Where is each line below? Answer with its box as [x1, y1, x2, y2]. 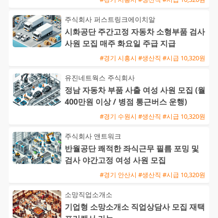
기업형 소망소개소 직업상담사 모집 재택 [65, 201, 205, 213]
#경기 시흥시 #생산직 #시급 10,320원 [100, 53, 205, 62]
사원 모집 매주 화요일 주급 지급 [65, 38, 176, 49]
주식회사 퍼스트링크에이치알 [65, 15, 155, 24]
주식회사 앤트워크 [65, 131, 121, 141]
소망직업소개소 [65, 190, 112, 200]
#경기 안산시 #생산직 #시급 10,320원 [100, 170, 205, 179]
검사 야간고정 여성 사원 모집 [65, 155, 166, 166]
